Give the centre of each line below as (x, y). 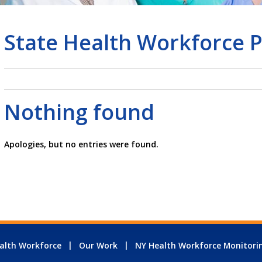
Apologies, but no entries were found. (81, 144)
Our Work (98, 245)
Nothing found (79, 112)
